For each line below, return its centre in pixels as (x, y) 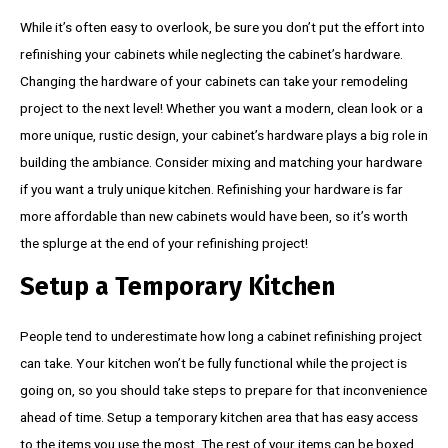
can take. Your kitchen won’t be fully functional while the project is (213, 362)
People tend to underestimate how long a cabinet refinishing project (221, 335)
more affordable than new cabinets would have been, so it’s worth (214, 215)
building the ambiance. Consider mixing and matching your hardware (221, 161)
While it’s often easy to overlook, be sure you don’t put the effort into (222, 26)
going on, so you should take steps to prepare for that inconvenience (223, 389)
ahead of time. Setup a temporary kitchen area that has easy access (219, 416)
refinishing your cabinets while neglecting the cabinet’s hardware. (211, 53)
